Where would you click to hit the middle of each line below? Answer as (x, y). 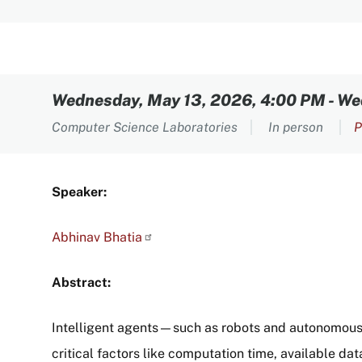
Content (100, 90)
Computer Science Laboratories (145, 127)
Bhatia (123, 237)
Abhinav (78, 237)
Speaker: (79, 192)
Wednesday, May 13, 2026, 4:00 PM (189, 100)
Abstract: (81, 282)
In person (297, 127)
